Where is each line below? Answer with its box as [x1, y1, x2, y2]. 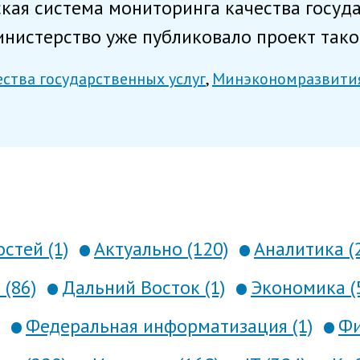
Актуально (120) [94, 236, 228, 261]
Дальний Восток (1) [62, 275, 225, 300]
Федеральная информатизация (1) [26, 313, 313, 338]
